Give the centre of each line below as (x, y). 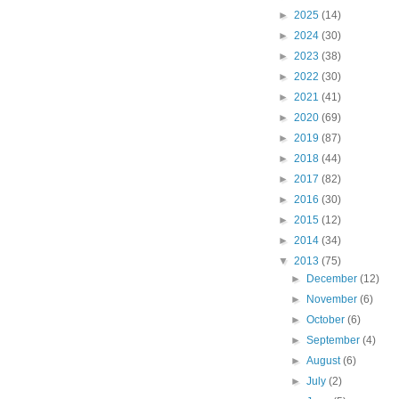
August (325, 361)
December (334, 279)
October (327, 320)
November (334, 300)
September (335, 341)
